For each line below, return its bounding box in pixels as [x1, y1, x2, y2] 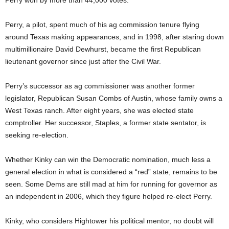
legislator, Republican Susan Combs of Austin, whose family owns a [5, 94, 222, 103]
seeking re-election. [5, 131, 68, 140]
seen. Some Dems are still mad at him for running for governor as [5, 180, 217, 189]
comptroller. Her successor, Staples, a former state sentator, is [5, 119, 206, 127]
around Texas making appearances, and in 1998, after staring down [5, 33, 224, 41]
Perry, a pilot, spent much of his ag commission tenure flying [5, 20, 199, 29]
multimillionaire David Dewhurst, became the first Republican [5, 45, 201, 54]
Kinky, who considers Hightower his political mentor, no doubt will [5, 217, 214, 225]
